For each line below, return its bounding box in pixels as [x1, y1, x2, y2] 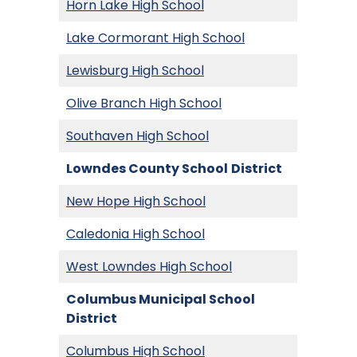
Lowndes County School [66, 159, 228, 178]
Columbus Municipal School [66, 290, 255, 309]
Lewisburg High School [66, 61, 204, 80]
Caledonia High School [66, 225, 205, 244]
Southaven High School [66, 127, 209, 146]
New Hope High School [66, 192, 206, 211]
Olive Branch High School [66, 94, 222, 113]
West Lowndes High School [66, 257, 232, 277]
